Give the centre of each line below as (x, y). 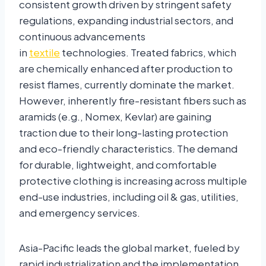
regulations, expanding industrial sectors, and (126, 20)
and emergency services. (80, 213)
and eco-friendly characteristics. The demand (128, 149)
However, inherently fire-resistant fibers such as (133, 101)
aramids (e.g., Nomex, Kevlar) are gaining (115, 117)
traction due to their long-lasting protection (123, 133)
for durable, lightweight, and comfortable (118, 165)
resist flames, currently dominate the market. (127, 85)
